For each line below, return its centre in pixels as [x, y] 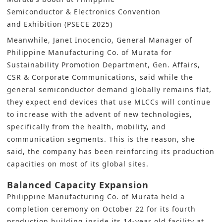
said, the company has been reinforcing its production [111, 152]
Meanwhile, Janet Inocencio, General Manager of [100, 40]
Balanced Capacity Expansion [78, 185]
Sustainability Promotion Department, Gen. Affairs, [104, 65]
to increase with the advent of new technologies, [100, 114]
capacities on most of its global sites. [78, 164]
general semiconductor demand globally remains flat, [109, 90]
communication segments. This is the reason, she [101, 139]
